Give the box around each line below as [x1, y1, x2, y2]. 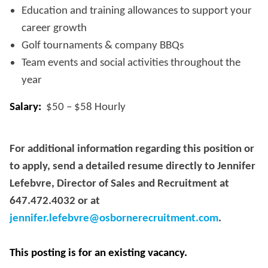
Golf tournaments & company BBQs [22, 40, 184, 52]
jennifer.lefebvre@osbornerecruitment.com [10, 213, 218, 225]
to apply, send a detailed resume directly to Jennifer [10, 161, 255, 173]
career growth [22, 23, 87, 35]
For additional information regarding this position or [10, 144, 254, 156]
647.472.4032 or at [10, 196, 100, 208]
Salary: [10, 102, 41, 114]
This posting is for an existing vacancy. [10, 248, 187, 260]
